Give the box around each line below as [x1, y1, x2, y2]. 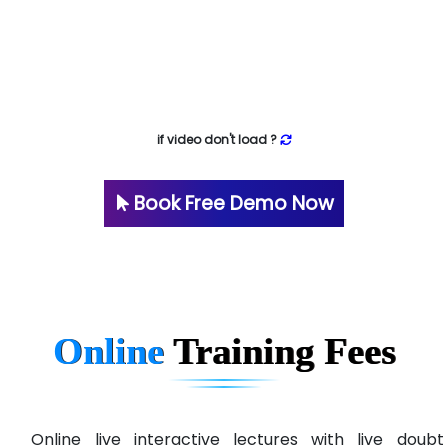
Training [172, 329, 324, 372]
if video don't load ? [156, 130, 280, 148]
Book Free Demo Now [129, 189, 334, 217]
